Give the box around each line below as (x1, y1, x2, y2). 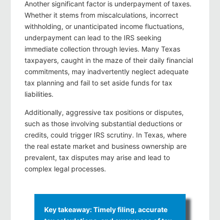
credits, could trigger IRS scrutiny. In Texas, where (25, 131, 187, 139)
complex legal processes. (25, 165, 106, 173)
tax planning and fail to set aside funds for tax (25, 79, 172, 87)
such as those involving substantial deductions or (25, 119, 182, 128)
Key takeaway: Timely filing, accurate (44, 205, 167, 214)
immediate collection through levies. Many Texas (25, 45, 180, 54)
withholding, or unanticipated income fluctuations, (25, 22, 184, 31)
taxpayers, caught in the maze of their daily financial (25, 56, 193, 65)
